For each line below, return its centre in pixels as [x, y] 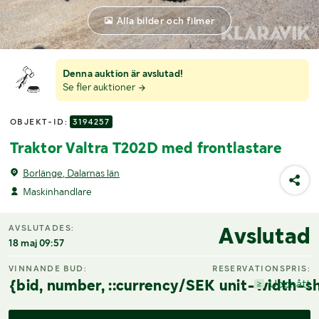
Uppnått [289, 283]
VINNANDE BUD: [48, 268]
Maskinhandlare [57, 191]
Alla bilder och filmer [166, 20]
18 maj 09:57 [36, 243]
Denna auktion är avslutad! [123, 74]
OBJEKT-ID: [40, 121]
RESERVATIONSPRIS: [261, 268]
